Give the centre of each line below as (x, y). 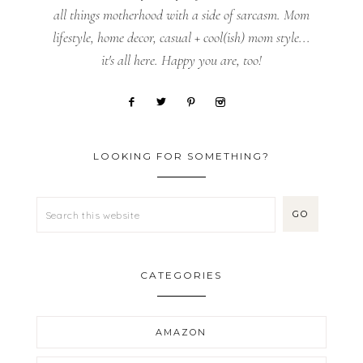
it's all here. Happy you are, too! (181, 60)
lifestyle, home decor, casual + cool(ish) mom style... (181, 37)
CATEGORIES (181, 275)
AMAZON (181, 332)
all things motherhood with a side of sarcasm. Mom (181, 14)
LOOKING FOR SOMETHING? (181, 156)
